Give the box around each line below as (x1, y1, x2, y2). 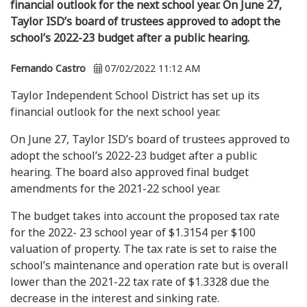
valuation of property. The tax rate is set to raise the (10, 243, 277, 255)
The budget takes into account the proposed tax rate (10, 210, 280, 222)
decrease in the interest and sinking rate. (10, 293, 219, 304)
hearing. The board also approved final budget (10, 167, 249, 178)
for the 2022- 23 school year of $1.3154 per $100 (10, 227, 256, 238)
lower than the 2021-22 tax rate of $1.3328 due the (10, 276, 269, 288)
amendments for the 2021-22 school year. (10, 183, 220, 195)
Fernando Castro (10, 64, 86, 73)
